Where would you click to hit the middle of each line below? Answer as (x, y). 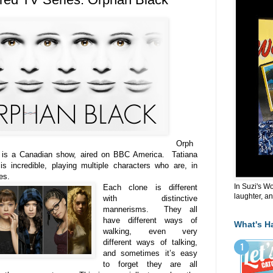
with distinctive (150, 199)
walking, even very (150, 232)
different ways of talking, (150, 243)
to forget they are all (150, 264)
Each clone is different (150, 188)
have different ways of (150, 221)
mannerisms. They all (150, 210)
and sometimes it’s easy (150, 253)
